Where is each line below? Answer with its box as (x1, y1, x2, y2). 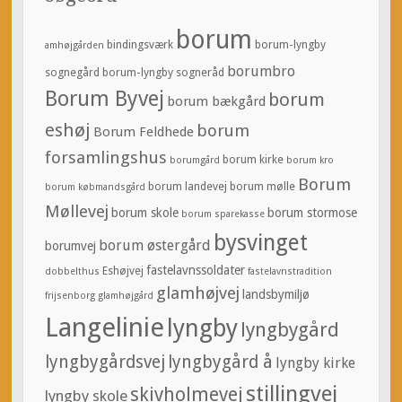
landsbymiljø (241, 287, 310, 302)
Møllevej (44, 201, 109, 223)
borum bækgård (166, 93, 266, 110)
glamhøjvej (155, 283, 240, 304)
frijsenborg (44, 290, 95, 302)
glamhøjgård (97, 290, 153, 302)
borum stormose (267, 205, 357, 221)
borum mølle (229, 179, 295, 194)
